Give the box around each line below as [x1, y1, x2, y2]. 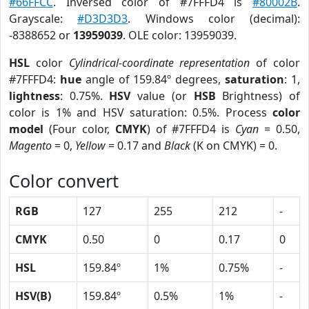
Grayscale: [9, 11, 78, 26]
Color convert [9, 169, 119, 192]
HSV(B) [15, 288, 51, 303]
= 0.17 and [106, 138, 164, 153]
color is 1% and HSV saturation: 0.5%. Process [9, 105, 272, 120]
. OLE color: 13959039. [123, 28, 237, 43]
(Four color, [43, 121, 115, 137]
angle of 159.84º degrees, [81, 72, 226, 87]
